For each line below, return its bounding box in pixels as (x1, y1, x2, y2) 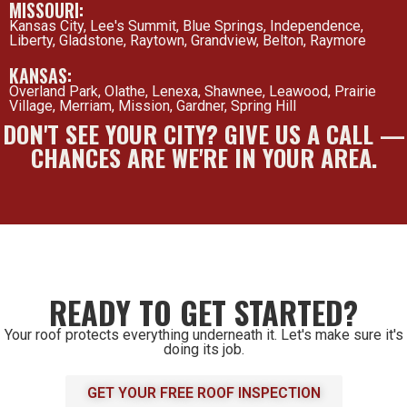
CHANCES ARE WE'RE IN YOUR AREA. (30, 140, 377, 176)
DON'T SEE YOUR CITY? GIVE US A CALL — (2, 116, 405, 153)
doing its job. (163, 341, 244, 359)
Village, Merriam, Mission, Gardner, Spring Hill (9, 97, 296, 115)
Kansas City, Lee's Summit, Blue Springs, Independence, (9, 17, 363, 35)
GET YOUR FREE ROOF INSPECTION (86, 384, 321, 402)
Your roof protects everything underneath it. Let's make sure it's (4, 326, 403, 344)
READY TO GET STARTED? (49, 289, 358, 336)
